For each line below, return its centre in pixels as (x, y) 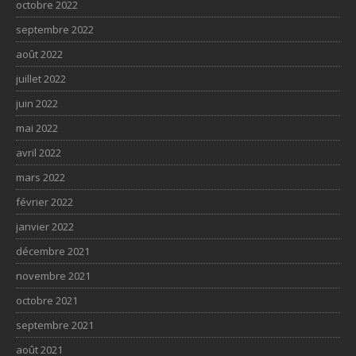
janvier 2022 (45, 226)
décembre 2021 (53, 251)
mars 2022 (41, 177)
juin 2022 (37, 103)
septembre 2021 (55, 325)
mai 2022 (37, 128)
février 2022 (44, 201)
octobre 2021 (47, 300)
